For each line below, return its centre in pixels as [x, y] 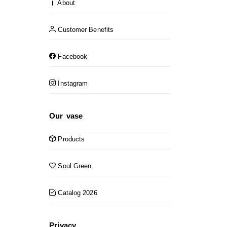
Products [70, 139]
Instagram [72, 83]
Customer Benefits [85, 29]
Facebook [72, 56]
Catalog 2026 [77, 193]
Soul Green [74, 166]
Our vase [66, 116]
